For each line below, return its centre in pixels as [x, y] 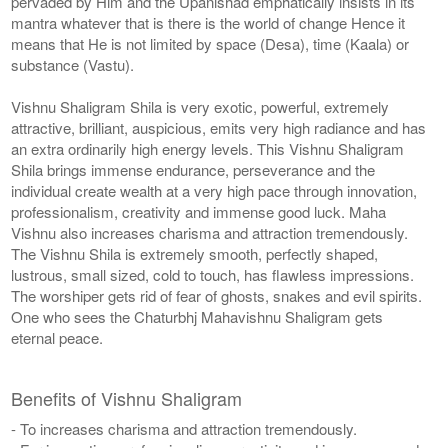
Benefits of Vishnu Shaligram [127, 397]
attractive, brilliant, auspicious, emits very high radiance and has [219, 127]
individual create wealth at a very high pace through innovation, [214, 190]
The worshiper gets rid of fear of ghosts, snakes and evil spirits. [217, 295]
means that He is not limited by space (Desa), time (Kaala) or [210, 43]
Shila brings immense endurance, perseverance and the [193, 169]
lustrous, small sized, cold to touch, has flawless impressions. [213, 274]
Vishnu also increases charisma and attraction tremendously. [210, 232]
